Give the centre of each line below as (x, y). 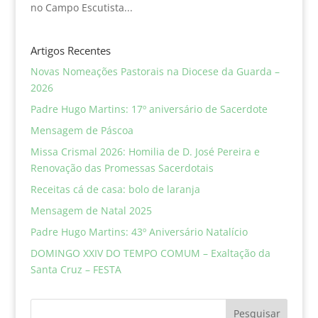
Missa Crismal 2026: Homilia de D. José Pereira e (145, 151)
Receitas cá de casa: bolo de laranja (115, 189)
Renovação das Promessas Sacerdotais (122, 168)
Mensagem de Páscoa (82, 130)
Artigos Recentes (70, 50)
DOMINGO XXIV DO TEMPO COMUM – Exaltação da (150, 253)
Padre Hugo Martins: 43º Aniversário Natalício (139, 231)
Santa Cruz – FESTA (76, 269)
